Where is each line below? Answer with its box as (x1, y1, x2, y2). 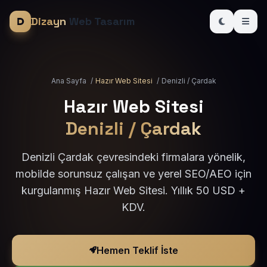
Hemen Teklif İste (96, 244, 178, 256)
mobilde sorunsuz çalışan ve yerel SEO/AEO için (15, 167, 252, 180)
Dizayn (31, 14, 66, 28)
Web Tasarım (66, 14, 135, 28)
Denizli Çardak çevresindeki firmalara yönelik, (21, 151, 246, 163)
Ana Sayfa (51, 76, 86, 85)
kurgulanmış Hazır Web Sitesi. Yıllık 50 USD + (21, 184, 246, 197)
